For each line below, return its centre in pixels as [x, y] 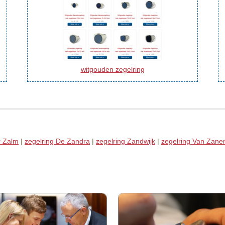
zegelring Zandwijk [126, 141]
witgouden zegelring [113, 69]
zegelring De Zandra [57, 141]
